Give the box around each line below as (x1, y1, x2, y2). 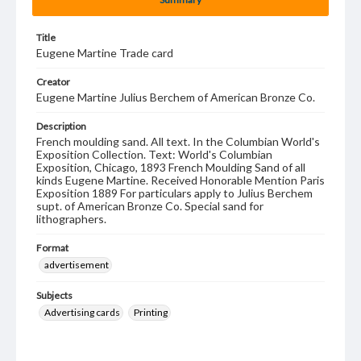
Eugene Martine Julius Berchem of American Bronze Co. (36, 90, 315, 104)
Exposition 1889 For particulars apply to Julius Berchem (36, 186, 313, 200)
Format (36, 242, 68, 254)
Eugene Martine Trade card (36, 46, 173, 60)
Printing (134, 306, 168, 318)
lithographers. (36, 212, 106, 226)
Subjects (36, 289, 73, 301)
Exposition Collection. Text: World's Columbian (36, 147, 272, 161)
